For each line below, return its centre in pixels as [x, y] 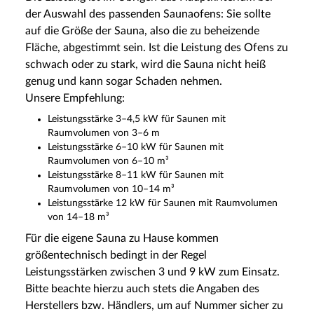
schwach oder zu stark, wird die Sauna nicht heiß [145, 64]
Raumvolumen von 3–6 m [104, 133]
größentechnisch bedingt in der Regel [116, 255]
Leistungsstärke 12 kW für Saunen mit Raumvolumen [163, 203]
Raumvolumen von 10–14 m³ [111, 189]
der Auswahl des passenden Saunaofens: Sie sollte [148, 14]
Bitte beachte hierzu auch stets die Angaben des [142, 288]
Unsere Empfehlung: [75, 98]
